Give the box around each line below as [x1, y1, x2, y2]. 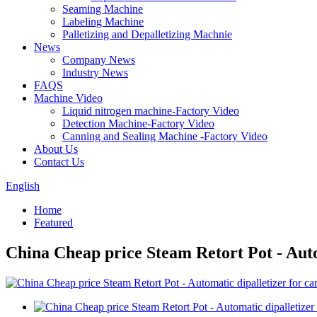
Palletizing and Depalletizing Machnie [62, 28, 232, 40]
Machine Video [34, 92, 103, 104]
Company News [62, 54, 135, 66]
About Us [34, 143, 78, 155]
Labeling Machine [62, 16, 144, 28]
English [6, 180, 40, 192]
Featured [34, 217, 73, 229]
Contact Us [34, 156, 84, 168]
